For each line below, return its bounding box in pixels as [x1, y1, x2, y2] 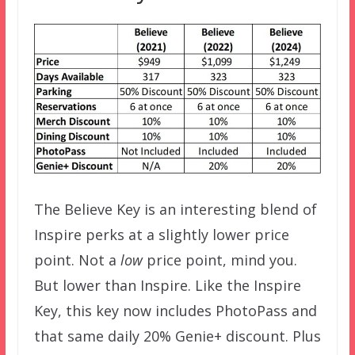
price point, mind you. [142, 250, 297, 270]
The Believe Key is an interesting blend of [33, 200, 317, 219]
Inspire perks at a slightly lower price [33, 225, 289, 245]
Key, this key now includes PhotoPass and [33, 301, 317, 321]
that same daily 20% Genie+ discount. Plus [33, 326, 321, 346]
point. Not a [33, 250, 120, 270]
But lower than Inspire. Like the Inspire [33, 276, 301, 296]
